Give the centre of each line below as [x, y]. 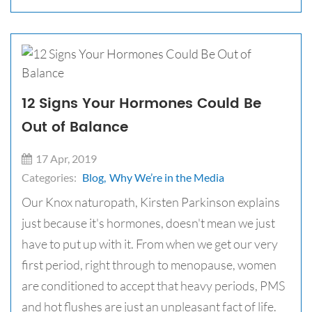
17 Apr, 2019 [66, 159]
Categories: [49, 178]
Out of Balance [75, 128]
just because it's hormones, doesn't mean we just [148, 223]
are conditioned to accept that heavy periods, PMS [153, 286]
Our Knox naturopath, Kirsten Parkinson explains [151, 202]
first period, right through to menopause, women [149, 265]
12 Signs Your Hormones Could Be [141, 104]
